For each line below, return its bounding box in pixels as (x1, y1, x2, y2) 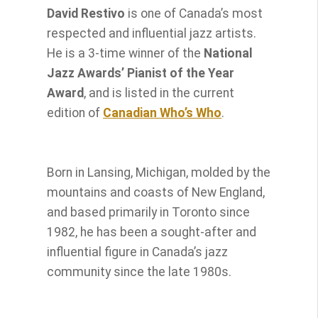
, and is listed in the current (84, 85, 235, 100)
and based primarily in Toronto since (47, 204, 251, 219)
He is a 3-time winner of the (47, 45, 204, 60)
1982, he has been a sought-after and (47, 224, 257, 239)
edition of (47, 105, 104, 120)
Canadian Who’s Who (103, 105, 222, 120)
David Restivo (47, 6, 126, 21)
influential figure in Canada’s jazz (47, 244, 229, 259)
